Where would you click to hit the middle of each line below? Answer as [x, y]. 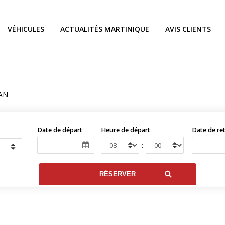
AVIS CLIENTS [188, 29]
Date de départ [60, 130]
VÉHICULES [26, 29]
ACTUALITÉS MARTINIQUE [105, 29]
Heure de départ [125, 130]
